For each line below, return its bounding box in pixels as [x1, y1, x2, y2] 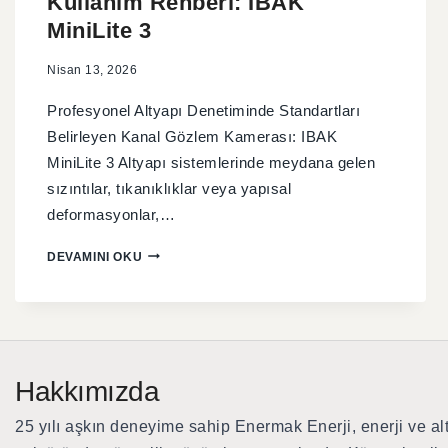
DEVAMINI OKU [47, 249, 143, 264]
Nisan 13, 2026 [47, 62, 137, 77]
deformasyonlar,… [47, 205, 175, 223]
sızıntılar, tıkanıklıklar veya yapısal [47, 179, 291, 197]
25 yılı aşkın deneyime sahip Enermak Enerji [15, 418, 352, 436]
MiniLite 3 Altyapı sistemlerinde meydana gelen [47, 153, 375, 171]
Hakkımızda [15, 376, 159, 408]
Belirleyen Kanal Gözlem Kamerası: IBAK [47, 127, 337, 145]
